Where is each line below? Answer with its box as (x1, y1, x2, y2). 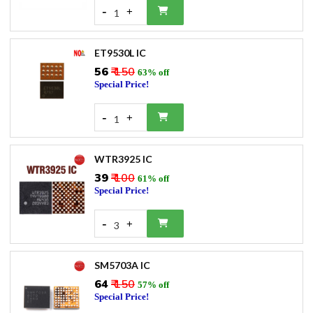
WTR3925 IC (94, 153, 152, 165)
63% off (138, 67, 169, 78)
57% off (138, 279, 169, 290)
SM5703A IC (94, 259, 150, 271)
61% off (138, 173, 169, 184)
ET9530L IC (94, 47, 146, 59)
